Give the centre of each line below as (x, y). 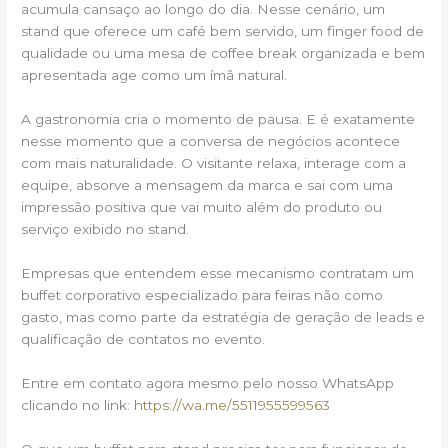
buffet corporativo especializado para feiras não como (202, 294)
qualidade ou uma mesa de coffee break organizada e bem (223, 53)
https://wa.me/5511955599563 (232, 404)
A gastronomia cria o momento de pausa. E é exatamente (218, 118)
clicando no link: (78, 404)
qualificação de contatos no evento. (143, 338)
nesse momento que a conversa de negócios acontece (211, 140)
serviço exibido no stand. (105, 228)
